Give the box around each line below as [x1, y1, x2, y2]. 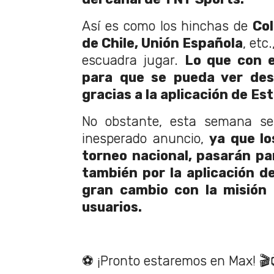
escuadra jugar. [82, 53, 185, 68]
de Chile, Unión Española [82, 35, 243, 51]
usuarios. [82, 199, 142, 215]
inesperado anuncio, [82, 131, 210, 147]
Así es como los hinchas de [82, 18, 253, 34]
